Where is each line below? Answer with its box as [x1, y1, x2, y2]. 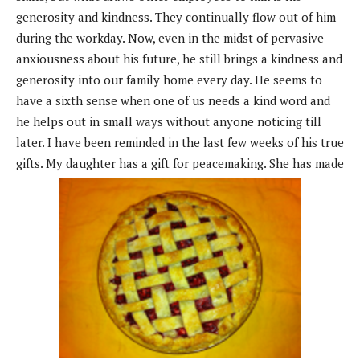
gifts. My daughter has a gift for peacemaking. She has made [16, 155, 344, 172]
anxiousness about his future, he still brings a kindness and [16, 51, 342, 67]
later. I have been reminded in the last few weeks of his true [16, 134, 344, 151]
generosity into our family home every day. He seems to [16, 72, 322, 88]
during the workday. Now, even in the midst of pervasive [16, 30, 324, 47]
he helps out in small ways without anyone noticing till [16, 113, 321, 130]
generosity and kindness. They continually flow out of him [16, 9, 336, 26]
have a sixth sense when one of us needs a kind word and [16, 92, 330, 109]
